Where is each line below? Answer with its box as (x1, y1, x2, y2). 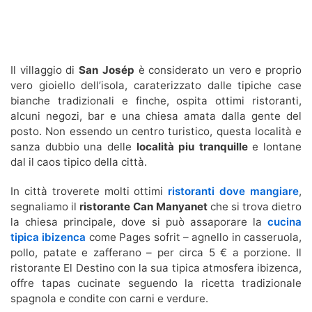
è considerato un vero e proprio (134, 63, 302, 77)
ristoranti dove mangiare (168, 185, 299, 198)
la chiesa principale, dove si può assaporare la (10, 215, 267, 229)
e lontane (247, 140, 302, 154)
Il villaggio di (10, 63, 79, 77)
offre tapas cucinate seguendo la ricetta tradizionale (10, 276, 302, 290)
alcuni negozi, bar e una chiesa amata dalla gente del (10, 109, 302, 123)
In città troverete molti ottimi (10, 185, 169, 198)
